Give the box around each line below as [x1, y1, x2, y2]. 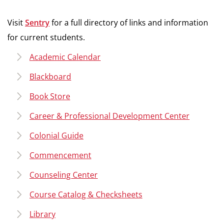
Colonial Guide [29, 130, 83, 141]
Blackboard [29, 71, 71, 82]
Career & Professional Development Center [29, 110, 190, 121]
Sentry [25, 17, 50, 28]
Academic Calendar [29, 52, 101, 62]
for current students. [7, 32, 85, 43]
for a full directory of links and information [52, 17, 208, 28]
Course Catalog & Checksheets [29, 189, 142, 200]
